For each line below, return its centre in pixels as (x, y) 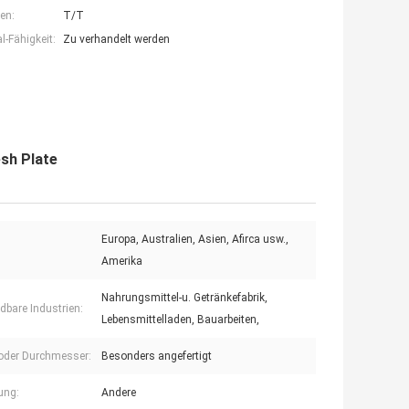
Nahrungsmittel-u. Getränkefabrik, (184, 298)
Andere (119, 393)
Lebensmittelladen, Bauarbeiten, (180, 320)
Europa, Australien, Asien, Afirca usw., (195, 240)
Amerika (122, 262)
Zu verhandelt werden (116, 40)
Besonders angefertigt (157, 357)
